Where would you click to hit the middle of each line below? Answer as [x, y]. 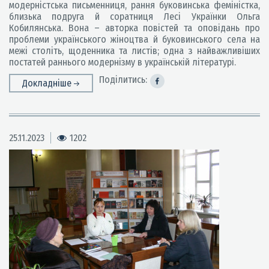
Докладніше [48, 83]
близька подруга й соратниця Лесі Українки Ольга [134, 17]
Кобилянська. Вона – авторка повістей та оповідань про [134, 28]
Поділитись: [123, 80]
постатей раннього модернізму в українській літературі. [122, 62]
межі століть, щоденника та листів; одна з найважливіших [134, 51]
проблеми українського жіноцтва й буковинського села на [134, 39]
